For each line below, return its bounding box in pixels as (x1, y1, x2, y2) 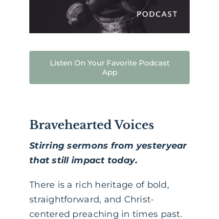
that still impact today (29, 155, 135, 166)
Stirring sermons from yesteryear (29, 140, 187, 152)
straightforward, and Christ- (29, 194, 154, 205)
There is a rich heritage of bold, (29, 179, 169, 191)
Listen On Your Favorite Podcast (49, 58, 170, 68)
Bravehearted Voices (29, 118, 154, 132)
